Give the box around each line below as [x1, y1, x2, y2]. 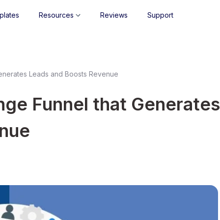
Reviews [100, 11, 128, 19]
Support [147, 11, 173, 19]
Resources [38, 11, 74, 19]
